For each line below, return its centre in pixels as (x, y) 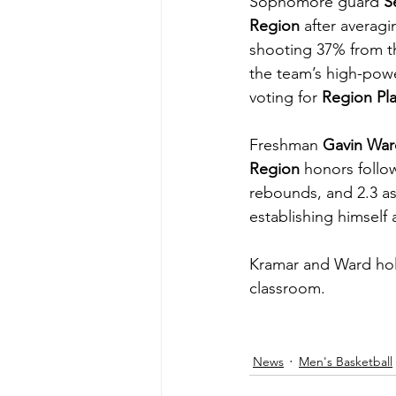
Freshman (286, 145)
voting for (286, 98)
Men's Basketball (346, 361)
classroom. (287, 289)
